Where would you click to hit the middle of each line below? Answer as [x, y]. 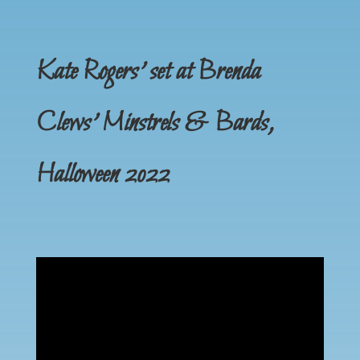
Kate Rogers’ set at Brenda [148, 72]
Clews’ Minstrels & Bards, [154, 123]
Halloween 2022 [102, 175]
